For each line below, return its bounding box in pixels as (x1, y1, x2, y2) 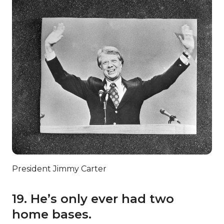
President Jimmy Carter (12, 164, 106, 174)
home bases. (12, 207, 91, 222)
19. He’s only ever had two (12, 191, 174, 206)
